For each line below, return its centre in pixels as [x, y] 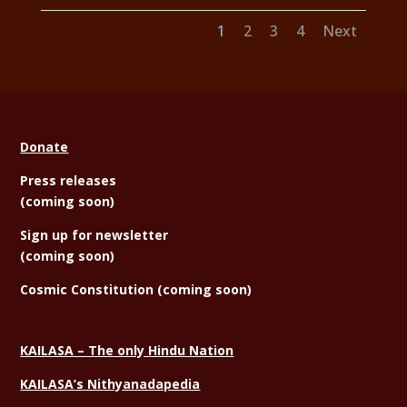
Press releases [69, 181]
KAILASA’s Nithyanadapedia [110, 384]
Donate [45, 147]
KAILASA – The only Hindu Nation [127, 351]
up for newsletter [109, 235]
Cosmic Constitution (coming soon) [136, 290]
